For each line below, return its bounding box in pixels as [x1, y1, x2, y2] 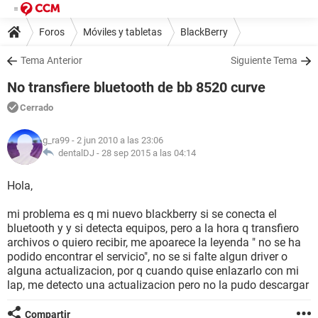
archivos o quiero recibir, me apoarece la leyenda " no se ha [7, 236, 301, 249]
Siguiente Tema [231, 55, 297, 66]
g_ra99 [43, 135, 70, 146]
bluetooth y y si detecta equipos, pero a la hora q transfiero [7, 221, 299, 235]
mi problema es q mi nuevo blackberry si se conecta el [7, 207, 277, 221]
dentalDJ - [54, 148, 102, 158]
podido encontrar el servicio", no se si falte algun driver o [7, 250, 287, 263]
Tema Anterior [21, 55, 82, 66]
